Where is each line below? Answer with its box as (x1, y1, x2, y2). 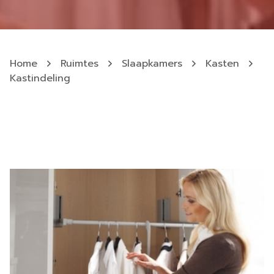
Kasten (206, 56, 239, 71)
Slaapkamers (122, 56, 182, 71)
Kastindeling (10, 71, 70, 86)
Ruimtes (61, 56, 98, 71)
